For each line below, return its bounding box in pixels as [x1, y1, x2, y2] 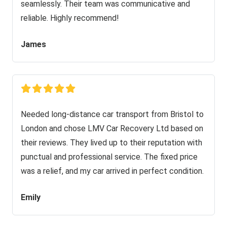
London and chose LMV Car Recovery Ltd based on [21, 123, 203, 133]
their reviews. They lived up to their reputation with [21, 137, 202, 147]
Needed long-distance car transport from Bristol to [21, 109, 204, 119]
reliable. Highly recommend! [21, 13, 119, 23]
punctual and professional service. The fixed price [21, 152, 198, 162]
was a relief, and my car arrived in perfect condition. [21, 166, 204, 176]
